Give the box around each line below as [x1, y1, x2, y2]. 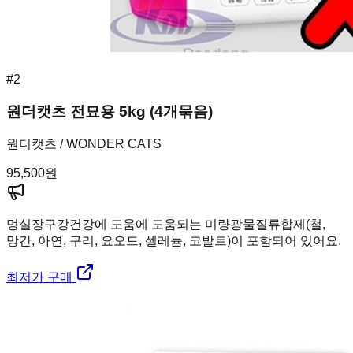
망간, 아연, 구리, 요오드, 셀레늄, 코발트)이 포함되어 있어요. [6, 234, 341, 248]
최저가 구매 [6, 270, 76, 284]
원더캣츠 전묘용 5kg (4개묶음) [6, 102, 213, 120]
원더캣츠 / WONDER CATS [6, 137, 162, 151]
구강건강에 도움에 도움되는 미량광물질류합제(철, [44, 217, 325, 232]
